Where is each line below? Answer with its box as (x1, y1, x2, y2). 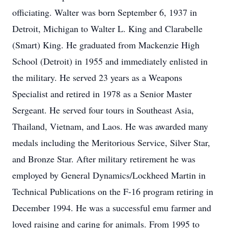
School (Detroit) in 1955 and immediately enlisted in (12, 55, 208, 67)
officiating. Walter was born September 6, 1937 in (12, 6, 197, 18)
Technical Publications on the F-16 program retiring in (12, 185, 213, 197)
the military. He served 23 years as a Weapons (12, 71, 182, 83)
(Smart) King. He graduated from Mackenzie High (12, 39, 199, 51)
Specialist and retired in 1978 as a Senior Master (12, 88, 192, 100)
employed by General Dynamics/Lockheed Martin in (12, 169, 206, 181)
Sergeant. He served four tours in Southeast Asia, (12, 104, 194, 116)
